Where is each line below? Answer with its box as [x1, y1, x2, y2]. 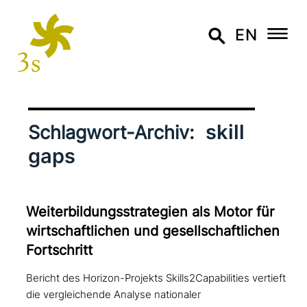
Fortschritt [26, 242, 93, 259]
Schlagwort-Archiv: [27, 121, 199, 144]
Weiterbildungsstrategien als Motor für [26, 204, 275, 221]
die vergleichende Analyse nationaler [26, 288, 201, 301]
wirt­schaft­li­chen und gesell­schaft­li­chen [26, 223, 280, 240]
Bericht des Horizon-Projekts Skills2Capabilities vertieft [26, 271, 286, 284]
